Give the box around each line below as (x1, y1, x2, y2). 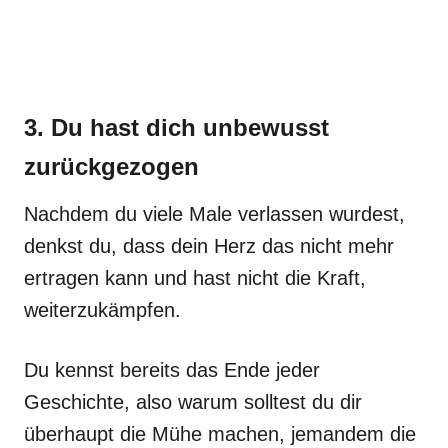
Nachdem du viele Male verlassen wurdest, (24, 203, 405, 225)
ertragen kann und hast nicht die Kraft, (24, 267, 366, 289)
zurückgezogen (24, 153, 199, 180)
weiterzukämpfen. (24, 299, 181, 321)
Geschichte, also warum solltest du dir (24, 391, 362, 413)
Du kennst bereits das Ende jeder (24, 359, 320, 381)
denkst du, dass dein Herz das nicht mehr (24, 235, 394, 257)
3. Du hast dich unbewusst (24, 114, 329, 141)
